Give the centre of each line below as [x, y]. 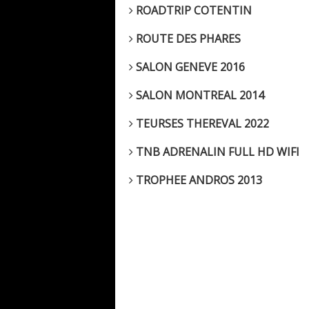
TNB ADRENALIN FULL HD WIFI [216, 152]
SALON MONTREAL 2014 [199, 96]
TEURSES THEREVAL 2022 [201, 124]
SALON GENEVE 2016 [189, 67]
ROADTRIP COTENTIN [192, 11]
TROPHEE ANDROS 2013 [198, 180]
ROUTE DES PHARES [187, 39]
